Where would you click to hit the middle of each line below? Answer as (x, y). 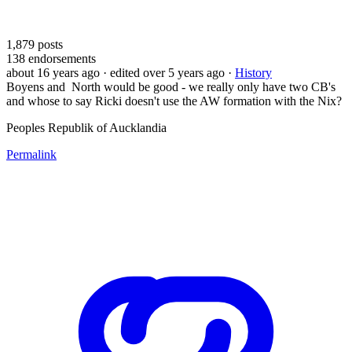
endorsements (60, 58)
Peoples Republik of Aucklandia (86, 127)
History (253, 72)
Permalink (31, 154)
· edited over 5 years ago (164, 72)
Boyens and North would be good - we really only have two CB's (171, 86)
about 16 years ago (53, 72)
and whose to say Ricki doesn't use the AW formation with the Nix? (174, 101)
